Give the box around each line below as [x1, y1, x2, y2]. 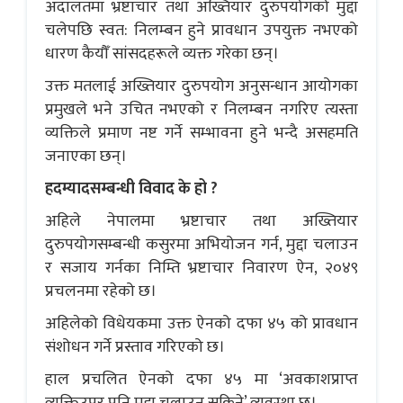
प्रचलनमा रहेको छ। [45, 277, 157, 305]
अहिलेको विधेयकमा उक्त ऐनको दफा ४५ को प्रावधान [45, 309, 358, 337]
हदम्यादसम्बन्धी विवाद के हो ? [45, 175, 218, 202]
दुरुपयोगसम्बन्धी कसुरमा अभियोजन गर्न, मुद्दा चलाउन [45, 230, 358, 258]
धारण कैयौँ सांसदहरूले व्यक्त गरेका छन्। [45, 40, 279, 67]
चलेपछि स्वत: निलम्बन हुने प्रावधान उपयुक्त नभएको [45, 16, 358, 44]
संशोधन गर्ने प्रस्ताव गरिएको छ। [45, 333, 225, 361]
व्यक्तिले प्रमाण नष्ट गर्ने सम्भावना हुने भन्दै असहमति [45, 119, 358, 147]
